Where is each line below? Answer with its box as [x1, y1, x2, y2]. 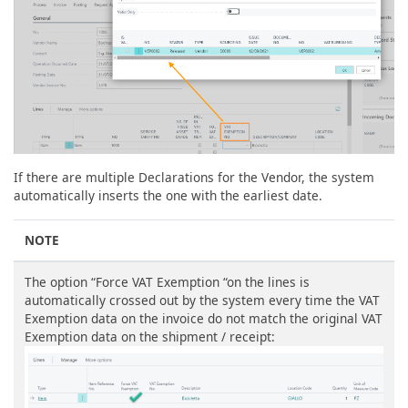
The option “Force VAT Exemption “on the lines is [25, 273, 310, 291]
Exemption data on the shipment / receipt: [25, 328, 275, 346]
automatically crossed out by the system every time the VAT [25, 291, 380, 310]
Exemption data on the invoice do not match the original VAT [25, 310, 382, 328]
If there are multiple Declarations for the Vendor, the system [14, 168, 374, 187]
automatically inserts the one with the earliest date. [14, 187, 322, 205]
